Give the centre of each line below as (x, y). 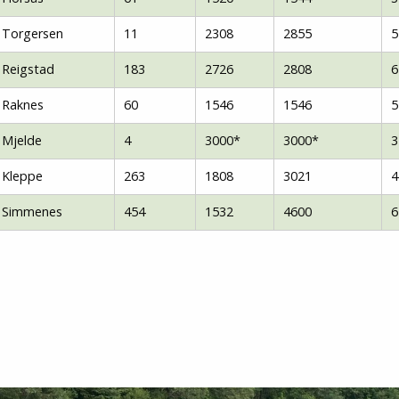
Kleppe (22, 176)
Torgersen (33, 33)
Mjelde (22, 140)
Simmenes (32, 212)
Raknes (23, 105)
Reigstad (28, 69)
